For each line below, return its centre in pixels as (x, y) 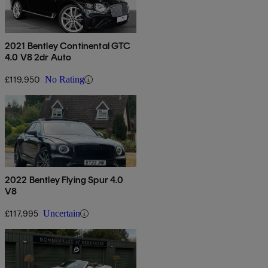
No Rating (65, 80)
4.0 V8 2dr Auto (38, 57)
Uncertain (62, 214)
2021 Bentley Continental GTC (68, 46)
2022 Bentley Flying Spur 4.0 (64, 180)
